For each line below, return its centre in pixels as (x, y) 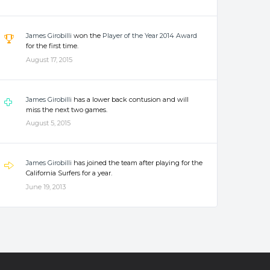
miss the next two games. (66, 109)
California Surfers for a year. (69, 173)
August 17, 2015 (49, 59)
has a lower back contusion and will (130, 99)
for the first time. (52, 46)
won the (87, 36)
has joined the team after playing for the (137, 163)
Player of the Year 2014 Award (149, 36)
